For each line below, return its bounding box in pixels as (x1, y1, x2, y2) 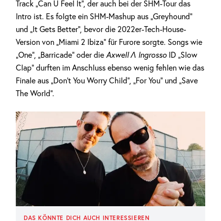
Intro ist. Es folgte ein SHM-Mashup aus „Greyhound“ (16, 11, 192, 21)
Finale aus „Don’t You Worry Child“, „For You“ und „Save (16, 75, 198, 85)
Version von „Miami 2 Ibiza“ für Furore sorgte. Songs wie (16, 37, 202, 47)
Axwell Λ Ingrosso (106, 50, 167, 60)
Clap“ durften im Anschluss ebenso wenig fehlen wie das (16, 63, 204, 73)
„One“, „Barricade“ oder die (16, 50, 106, 60)
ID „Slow (167, 50, 197, 60)
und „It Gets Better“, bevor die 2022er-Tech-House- (16, 24, 186, 34)
